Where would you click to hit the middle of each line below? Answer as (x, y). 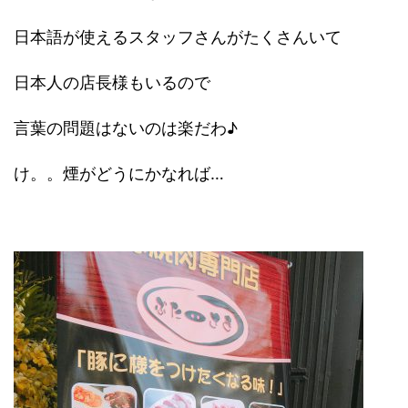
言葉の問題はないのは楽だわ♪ (126, 128)
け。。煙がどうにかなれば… (119, 174)
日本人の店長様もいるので (112, 83)
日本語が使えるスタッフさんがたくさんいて (178, 37)
